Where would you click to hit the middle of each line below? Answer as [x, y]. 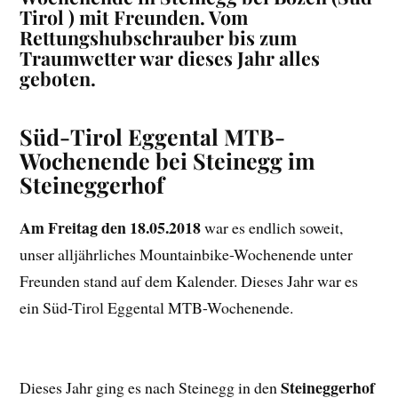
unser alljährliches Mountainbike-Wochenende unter [187, 255]
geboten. [58, 79]
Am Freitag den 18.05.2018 [111, 228]
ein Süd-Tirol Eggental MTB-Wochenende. [157, 308]
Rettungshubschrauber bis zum [159, 38]
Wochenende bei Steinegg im [168, 161]
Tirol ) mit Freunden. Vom [134, 17]
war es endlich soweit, [272, 228]
